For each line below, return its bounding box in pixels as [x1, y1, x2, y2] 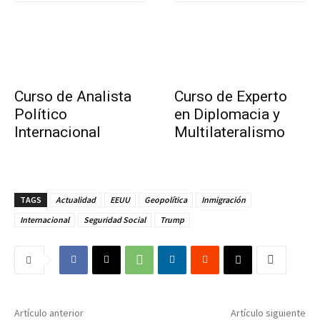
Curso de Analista [14, 87, 131, 105]
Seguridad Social [84, 214, 146, 225]
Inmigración [201, 194, 246, 205]
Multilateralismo [174, 123, 285, 141]
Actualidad [56, 194, 96, 205]
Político [14, 105, 67, 123]
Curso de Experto [174, 87, 287, 105]
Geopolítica [144, 194, 187, 205]
